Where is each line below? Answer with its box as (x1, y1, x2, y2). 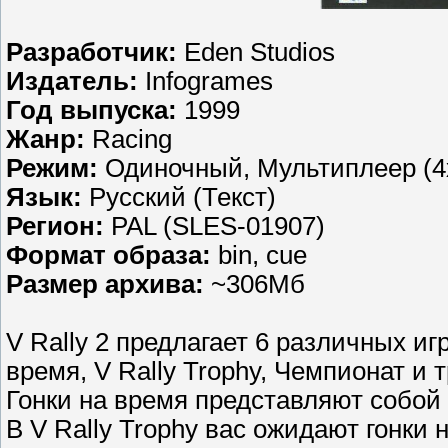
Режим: (6, 154, 98, 183)
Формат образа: (6, 241, 211, 270)
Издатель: (6, 67, 138, 96)
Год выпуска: (6, 96, 177, 125)
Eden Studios (177, 38, 335, 67)
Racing (85, 125, 172, 154)
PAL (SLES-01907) (104, 212, 325, 241)
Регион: (6, 212, 104, 241)
